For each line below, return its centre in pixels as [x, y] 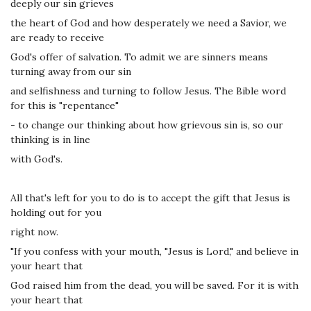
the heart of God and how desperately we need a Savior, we [149, 23]
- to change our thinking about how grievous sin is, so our [147, 125]
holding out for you [56, 212]
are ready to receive [57, 37]
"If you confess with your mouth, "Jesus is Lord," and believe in [154, 251]
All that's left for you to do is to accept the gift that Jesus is [150, 197]
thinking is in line [50, 139]
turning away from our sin [71, 71]
